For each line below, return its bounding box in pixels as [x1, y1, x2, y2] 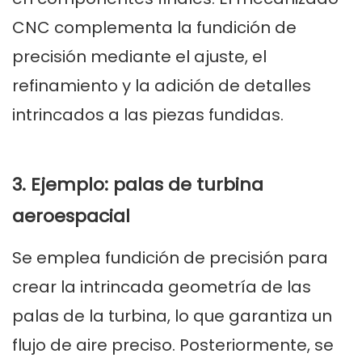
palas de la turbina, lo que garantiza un [12, 305, 332, 328]
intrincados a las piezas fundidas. [12, 103, 284, 127]
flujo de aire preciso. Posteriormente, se [12, 334, 334, 357]
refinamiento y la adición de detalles [12, 74, 311, 98]
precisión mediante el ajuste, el [12, 45, 267, 69]
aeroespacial [12, 204, 130, 229]
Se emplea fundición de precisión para [12, 246, 328, 270]
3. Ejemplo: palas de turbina [12, 172, 263, 198]
